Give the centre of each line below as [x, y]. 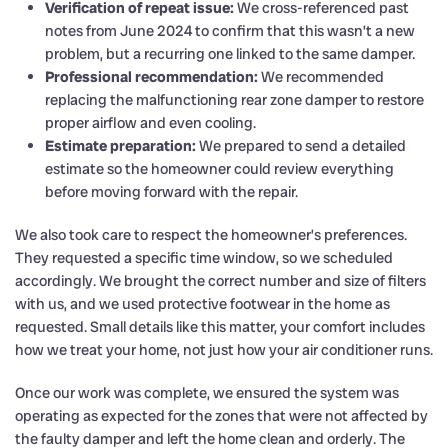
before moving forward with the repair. [171, 191]
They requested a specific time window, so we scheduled [204, 257]
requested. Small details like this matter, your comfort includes [220, 326]
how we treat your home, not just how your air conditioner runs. [224, 349]
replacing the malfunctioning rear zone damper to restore [234, 99]
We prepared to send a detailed [301, 145]
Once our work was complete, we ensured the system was [207, 392]
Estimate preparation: [120, 145]
